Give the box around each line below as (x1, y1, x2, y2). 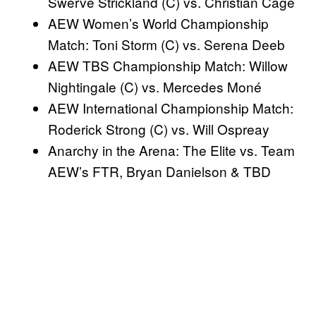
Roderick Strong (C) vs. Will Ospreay (48, 119, 269, 138)
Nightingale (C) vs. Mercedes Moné (48, 76, 262, 96)
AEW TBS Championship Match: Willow (48, 55, 288, 75)
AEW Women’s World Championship (48, 13, 269, 32)
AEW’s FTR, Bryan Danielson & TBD (48, 161, 271, 181)
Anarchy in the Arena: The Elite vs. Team (48, 140, 295, 159)
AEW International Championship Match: (48, 97, 293, 117)
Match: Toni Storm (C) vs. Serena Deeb (48, 34, 285, 54)
